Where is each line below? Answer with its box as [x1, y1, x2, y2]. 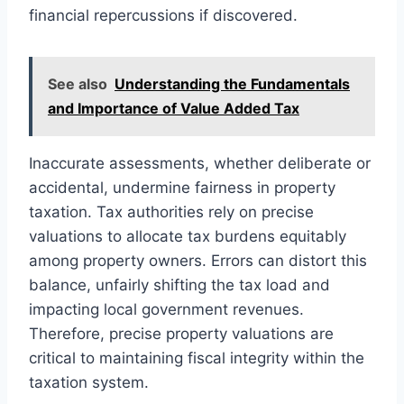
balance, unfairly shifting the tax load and [29, 275, 330, 294]
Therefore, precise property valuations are [29, 324, 334, 343]
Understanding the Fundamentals [115, 74, 350, 93]
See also [48, 74, 107, 93]
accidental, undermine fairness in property [29, 178, 335, 197]
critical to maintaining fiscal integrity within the [29, 348, 364, 367]
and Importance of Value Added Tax [48, 98, 299, 117]
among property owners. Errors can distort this [29, 251, 367, 270]
